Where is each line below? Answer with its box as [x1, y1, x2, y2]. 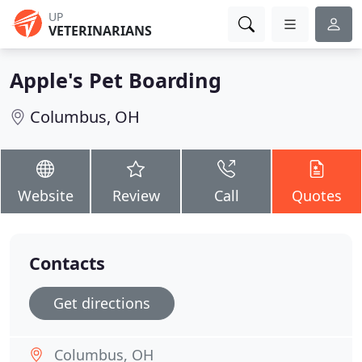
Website [17, 186, 74, 205]
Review [112, 186, 160, 205]
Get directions [53, 293, 150, 313]
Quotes [292, 186, 342, 205]
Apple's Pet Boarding [10, 66, 221, 94]
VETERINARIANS [48, 22, 152, 40]
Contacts [29, 251, 105, 275]
